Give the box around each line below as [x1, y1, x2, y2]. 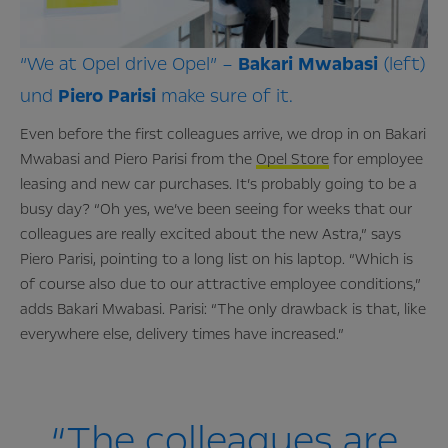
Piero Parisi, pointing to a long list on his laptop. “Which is [20, 248, 413, 269]
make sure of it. [156, 82, 293, 109]
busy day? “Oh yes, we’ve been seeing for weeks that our [20, 198, 412, 219]
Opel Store [256, 148, 329, 169]
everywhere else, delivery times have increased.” [20, 323, 344, 344]
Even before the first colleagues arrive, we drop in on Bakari [20, 123, 426, 144]
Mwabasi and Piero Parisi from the [20, 148, 256, 169]
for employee [329, 148, 423, 169]
